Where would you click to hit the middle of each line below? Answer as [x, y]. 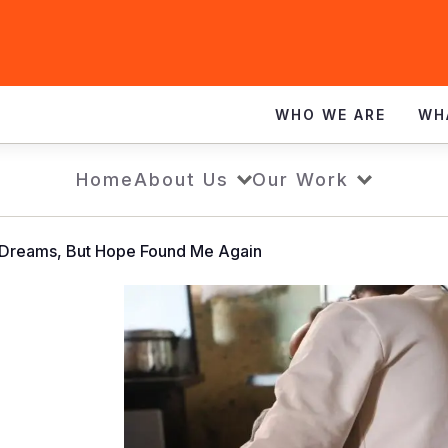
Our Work [300, 179]
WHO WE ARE [330, 114]
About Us [181, 179]
